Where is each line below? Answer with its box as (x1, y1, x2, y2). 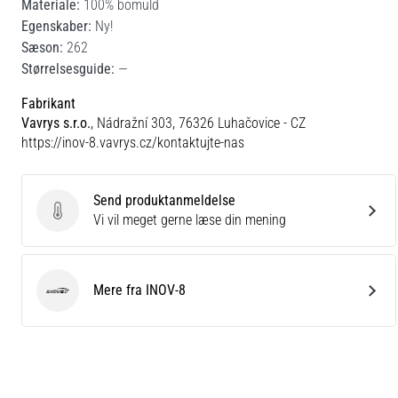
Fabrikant (21, 94, 76, 112)
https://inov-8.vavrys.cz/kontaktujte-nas (21, 133, 244, 151)
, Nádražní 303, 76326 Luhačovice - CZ (91, 114, 306, 131)
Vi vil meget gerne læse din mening (93, 211, 286, 228)
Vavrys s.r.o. (21, 114, 91, 131)
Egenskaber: (21, 17, 92, 35)
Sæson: (21, 38, 63, 56)
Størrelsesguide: (21, 60, 115, 77)
